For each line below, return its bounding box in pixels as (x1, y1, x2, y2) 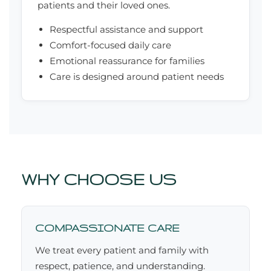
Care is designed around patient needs (50, 71, 224, 83)
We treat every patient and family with (35, 244, 209, 256)
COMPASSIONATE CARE (35, 222, 180, 234)
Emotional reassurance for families (50, 55, 204, 67)
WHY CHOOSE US (21, 171, 177, 189)
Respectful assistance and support (50, 24, 203, 36)
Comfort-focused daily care (50, 39, 171, 51)
